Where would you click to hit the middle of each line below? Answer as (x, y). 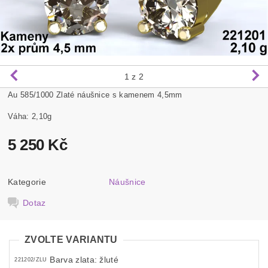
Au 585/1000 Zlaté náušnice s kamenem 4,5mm (95, 95)
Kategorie (27, 182)
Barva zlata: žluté (84, 260)
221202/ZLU (31, 260)
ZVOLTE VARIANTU (71, 240)
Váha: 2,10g (30, 116)
